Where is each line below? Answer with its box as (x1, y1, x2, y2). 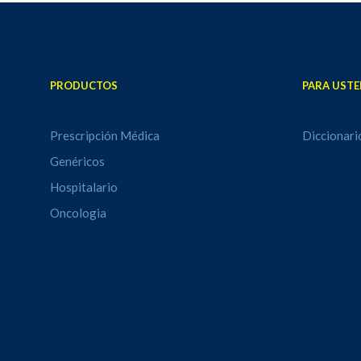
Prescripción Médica (50, 128, 160, 143)
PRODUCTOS (50, 79, 118, 92)
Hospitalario (50, 180, 118, 194)
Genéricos (50, 154, 106, 168)
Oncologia (50, 205, 107, 220)
